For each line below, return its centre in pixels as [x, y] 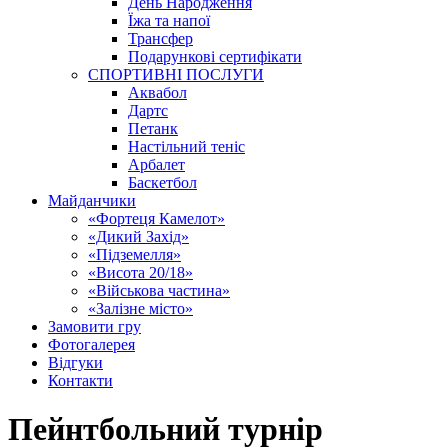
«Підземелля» [134, 254]
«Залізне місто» [140, 308]
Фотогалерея [91, 344]
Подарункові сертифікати [215, 56]
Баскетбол [162, 182]
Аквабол [157, 92]
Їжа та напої [169, 20]
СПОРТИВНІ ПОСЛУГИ [176, 74]
